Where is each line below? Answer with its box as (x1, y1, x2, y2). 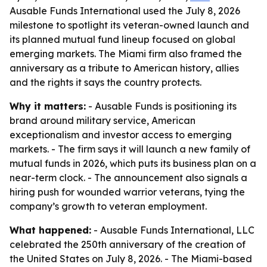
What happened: (10, 224, 91, 236)
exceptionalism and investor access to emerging (10, 129, 232, 141)
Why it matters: (10, 100, 86, 112)
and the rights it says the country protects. (10, 76, 201, 88)
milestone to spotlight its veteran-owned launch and (10, 19, 249, 31)
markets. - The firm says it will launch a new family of (10, 143, 250, 155)
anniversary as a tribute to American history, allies (10, 62, 239, 74)
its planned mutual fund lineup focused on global (10, 33, 235, 45)
